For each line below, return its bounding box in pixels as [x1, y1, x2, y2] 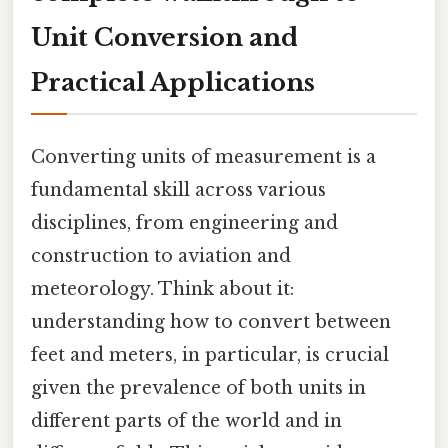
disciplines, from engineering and [31, 211, 338, 234]
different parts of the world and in [31, 409, 342, 432]
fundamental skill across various [31, 178, 326, 201]
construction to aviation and [31, 244, 291, 267]
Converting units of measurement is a [31, 145, 376, 168]
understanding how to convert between [31, 310, 391, 333]
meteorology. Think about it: [31, 277, 294, 300]
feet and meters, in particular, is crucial [31, 343, 389, 366]
